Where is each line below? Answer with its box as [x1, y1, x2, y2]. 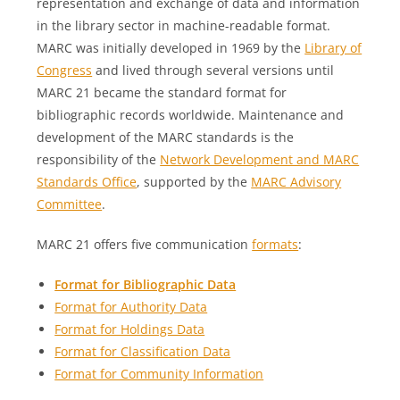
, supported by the [137, 173, 252, 190]
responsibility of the [37, 151, 161, 168]
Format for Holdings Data [54, 321, 205, 337]
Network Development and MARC [160, 151, 360, 168]
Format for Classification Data [54, 343, 231, 360]
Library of [304, 39, 362, 56]
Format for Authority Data [54, 298, 208, 315]
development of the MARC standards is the [37, 129, 295, 146]
